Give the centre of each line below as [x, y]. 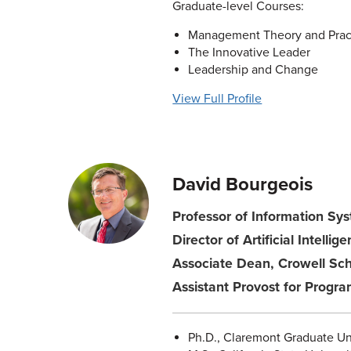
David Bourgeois [243, 185]
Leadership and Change [253, 70]
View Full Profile [217, 99]
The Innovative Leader [249, 52]
